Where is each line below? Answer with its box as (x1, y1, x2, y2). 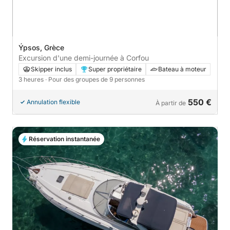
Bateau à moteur (158, 65, 206, 73)
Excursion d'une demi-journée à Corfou (18, 53, 149, 63)
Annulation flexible (27, 98, 80, 106)
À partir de (156, 99, 186, 107)
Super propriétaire (88, 65, 142, 73)
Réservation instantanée (29, 135, 100, 143)
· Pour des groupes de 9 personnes (45, 75, 145, 84)
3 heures (18, 75, 45, 84)
